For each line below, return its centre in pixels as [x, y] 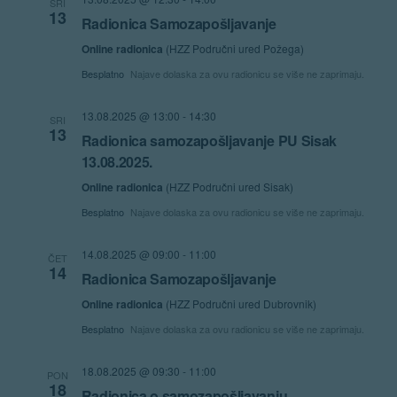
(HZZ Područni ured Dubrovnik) [241, 303]
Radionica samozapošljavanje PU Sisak [209, 140]
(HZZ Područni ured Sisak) [229, 186]
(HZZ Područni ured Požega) [234, 48]
